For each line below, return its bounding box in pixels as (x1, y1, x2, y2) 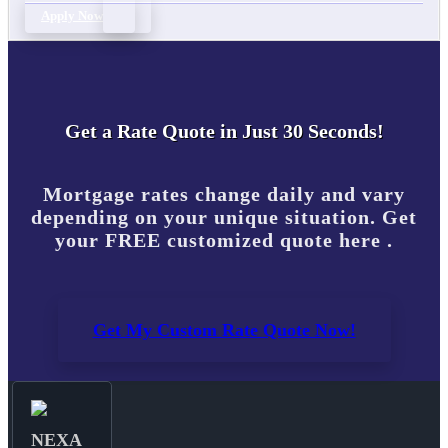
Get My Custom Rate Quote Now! (92, 320, 356, 341)
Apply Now (41, 8, 103, 24)
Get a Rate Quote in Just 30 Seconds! (64, 120, 384, 143)
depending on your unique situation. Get (31, 206, 417, 229)
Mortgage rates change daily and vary (43, 183, 405, 206)
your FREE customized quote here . (55, 229, 393, 252)
